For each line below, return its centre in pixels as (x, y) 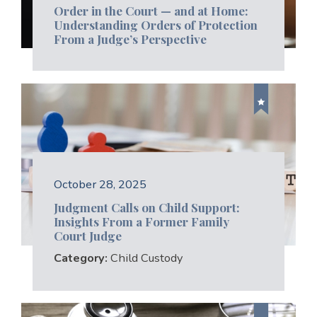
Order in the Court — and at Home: (151, 10)
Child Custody (146, 258)
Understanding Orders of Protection (155, 24)
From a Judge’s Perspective (130, 39)
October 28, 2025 (100, 184)
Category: (82, 258)
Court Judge (87, 236)
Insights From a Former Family (141, 222)
